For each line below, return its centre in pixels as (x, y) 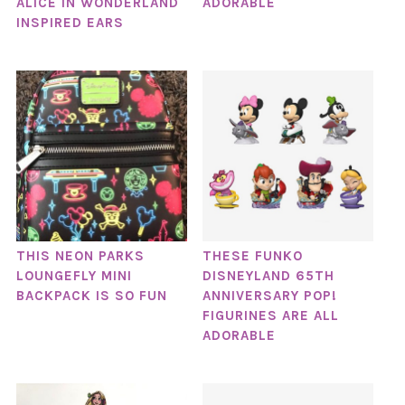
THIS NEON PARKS (80, 256)
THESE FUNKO (252, 256)
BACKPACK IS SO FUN (91, 296)
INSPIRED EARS (70, 22)
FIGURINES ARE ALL (270, 316)
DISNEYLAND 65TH (268, 276)
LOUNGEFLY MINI (74, 276)
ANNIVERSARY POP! (269, 296)
